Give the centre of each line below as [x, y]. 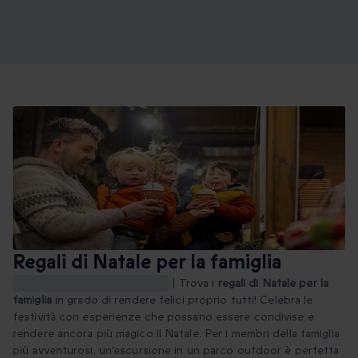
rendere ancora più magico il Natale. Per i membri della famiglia [176, 334]
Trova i [198, 283]
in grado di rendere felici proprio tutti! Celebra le [182, 300]
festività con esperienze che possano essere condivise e [163, 317]
